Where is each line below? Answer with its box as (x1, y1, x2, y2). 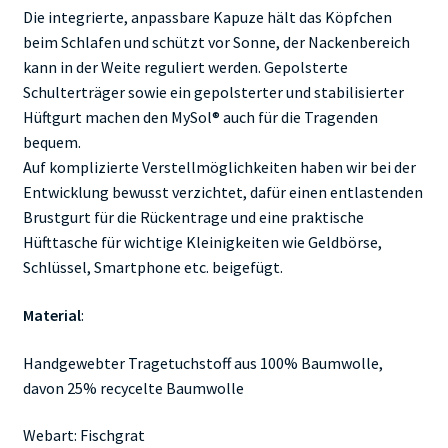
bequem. (22, 132, 81, 153)
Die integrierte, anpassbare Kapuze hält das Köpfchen (22, 7, 392, 28)
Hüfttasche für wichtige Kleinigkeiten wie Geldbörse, (22, 232, 382, 253)
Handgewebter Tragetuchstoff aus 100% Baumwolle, (22, 352, 383, 373)
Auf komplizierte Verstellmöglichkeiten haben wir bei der (22, 157, 416, 178)
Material (22, 304, 81, 325)
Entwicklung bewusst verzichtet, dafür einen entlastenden (22, 182, 423, 203)
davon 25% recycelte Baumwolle (22, 377, 244, 398)
